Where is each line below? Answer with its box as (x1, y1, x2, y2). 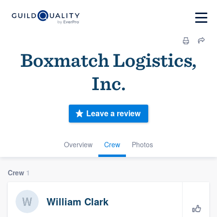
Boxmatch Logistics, (20, 48, 197, 72)
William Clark (46, 194, 108, 208)
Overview (64, 139, 93, 149)
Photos (132, 139, 153, 149)
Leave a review (86, 108, 140, 119)
